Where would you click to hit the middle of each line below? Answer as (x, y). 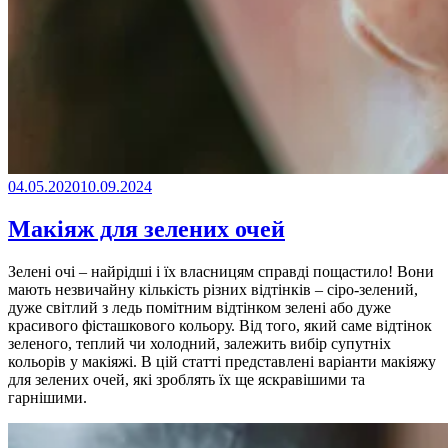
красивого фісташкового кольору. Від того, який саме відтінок (220, 326)
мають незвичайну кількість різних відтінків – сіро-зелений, (213, 290)
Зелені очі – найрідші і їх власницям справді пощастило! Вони (221, 272)
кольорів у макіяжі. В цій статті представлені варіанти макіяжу (222, 362)
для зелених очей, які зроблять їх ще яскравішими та (186, 380)
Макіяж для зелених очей (146, 229)
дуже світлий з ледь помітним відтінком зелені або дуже (199, 308)
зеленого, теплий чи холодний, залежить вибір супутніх (199, 344)
